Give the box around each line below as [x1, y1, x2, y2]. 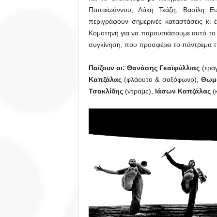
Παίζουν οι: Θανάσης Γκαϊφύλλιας [88, 63, 200, 72]
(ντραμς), [123, 87, 155, 95]
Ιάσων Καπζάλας [155, 87, 211, 95]
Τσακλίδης [88, 87, 123, 95]
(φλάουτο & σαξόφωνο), [121, 75, 201, 83]
